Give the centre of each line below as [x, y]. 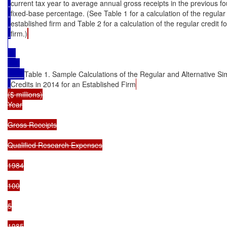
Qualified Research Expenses [55, 145]
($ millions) [25, 94]
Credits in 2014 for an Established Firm [73, 84]
